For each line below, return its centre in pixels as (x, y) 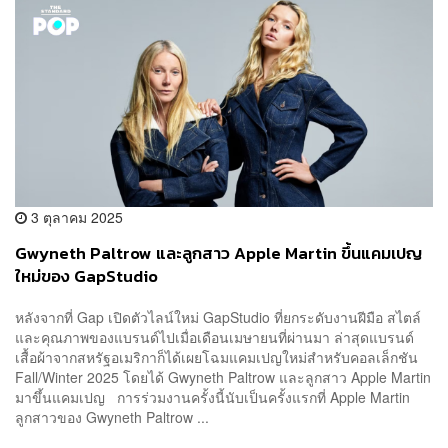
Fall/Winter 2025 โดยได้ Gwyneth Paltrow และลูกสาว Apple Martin (223, 377)
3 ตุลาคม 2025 (75, 216)
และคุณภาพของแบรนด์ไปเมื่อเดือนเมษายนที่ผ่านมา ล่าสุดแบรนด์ (214, 337)
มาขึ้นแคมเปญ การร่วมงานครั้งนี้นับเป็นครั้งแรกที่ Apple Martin (212, 397)
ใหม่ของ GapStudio (86, 276)
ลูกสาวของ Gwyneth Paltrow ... (112, 417)
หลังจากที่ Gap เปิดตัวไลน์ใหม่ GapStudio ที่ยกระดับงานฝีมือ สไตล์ (218, 317)
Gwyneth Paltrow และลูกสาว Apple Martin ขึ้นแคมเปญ (218, 253)
